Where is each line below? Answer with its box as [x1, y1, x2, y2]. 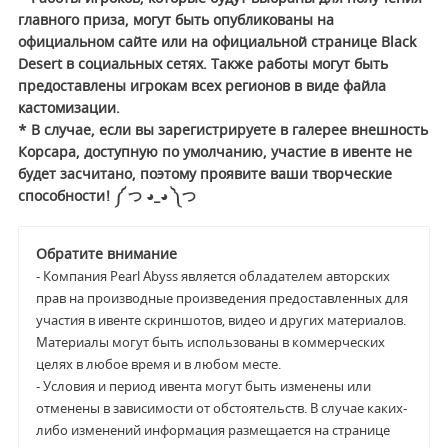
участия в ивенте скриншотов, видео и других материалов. [35, 311, 406, 331]
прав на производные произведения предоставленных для [35, 289, 408, 309]
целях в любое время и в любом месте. [35, 355, 284, 375]
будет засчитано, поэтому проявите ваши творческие [17, 164, 392, 186]
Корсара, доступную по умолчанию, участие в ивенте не [17, 142, 412, 164]
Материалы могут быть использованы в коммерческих [35, 333, 385, 353]
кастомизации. [17, 98, 120, 120]
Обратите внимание [35, 244, 177, 266]
